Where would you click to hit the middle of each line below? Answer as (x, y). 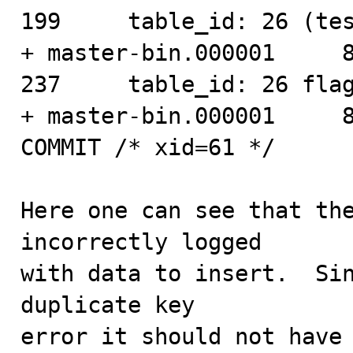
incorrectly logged (141, 242)
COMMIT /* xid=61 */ (148, 147)
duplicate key (108, 305)
